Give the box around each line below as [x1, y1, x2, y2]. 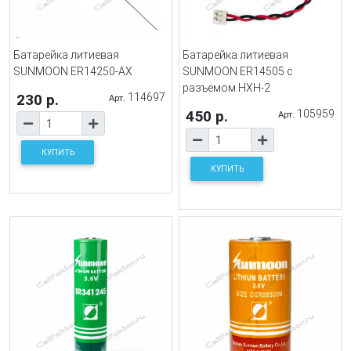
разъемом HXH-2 [183, 81, 270, 95]
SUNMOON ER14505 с [183, 65, 293, 78]
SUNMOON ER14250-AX [13, 65, 132, 78]
